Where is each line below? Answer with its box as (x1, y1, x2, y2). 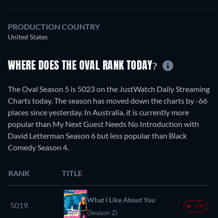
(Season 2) (87, 208, 117, 217)
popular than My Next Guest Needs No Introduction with (8, 119, 199, 128)
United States (8, 33, 48, 41)
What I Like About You (87, 195, 155, 204)
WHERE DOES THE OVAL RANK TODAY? (8, 61, 161, 72)
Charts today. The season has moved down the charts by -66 (8, 95, 207, 105)
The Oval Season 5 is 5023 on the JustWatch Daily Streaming (8, 84, 210, 93)
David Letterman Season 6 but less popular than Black (8, 130, 187, 140)
